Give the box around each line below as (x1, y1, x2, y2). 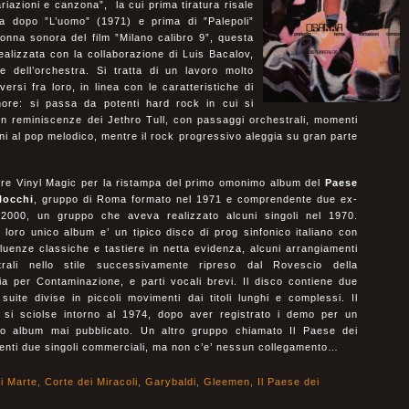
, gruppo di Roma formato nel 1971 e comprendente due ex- (34, 194, 358, 204)
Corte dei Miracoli (45, 376, 138, 387)
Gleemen (204, 376, 250, 387)
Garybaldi (145, 376, 196, 387)
